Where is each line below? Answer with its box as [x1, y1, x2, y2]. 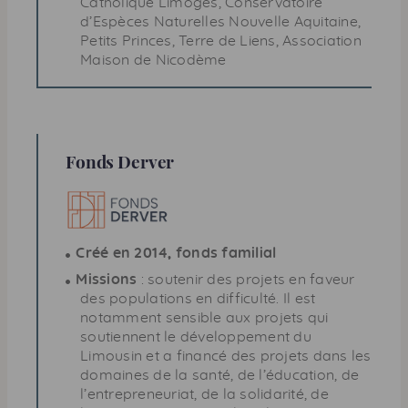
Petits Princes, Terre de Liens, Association [80, 33, 362, 48]
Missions [76, 271, 138, 287]
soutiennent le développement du [80, 329, 311, 344]
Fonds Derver [66, 148, 175, 173]
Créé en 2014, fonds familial [76, 245, 277, 260]
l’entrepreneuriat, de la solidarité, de [80, 386, 329, 402]
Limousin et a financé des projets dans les [80, 348, 372, 363]
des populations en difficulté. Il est [80, 291, 316, 306]
